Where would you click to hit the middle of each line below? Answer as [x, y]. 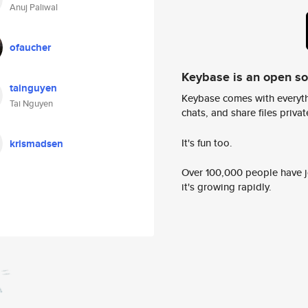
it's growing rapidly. [227, 187]
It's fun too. [207, 142]
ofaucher [30, 47]
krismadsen [36, 144]
